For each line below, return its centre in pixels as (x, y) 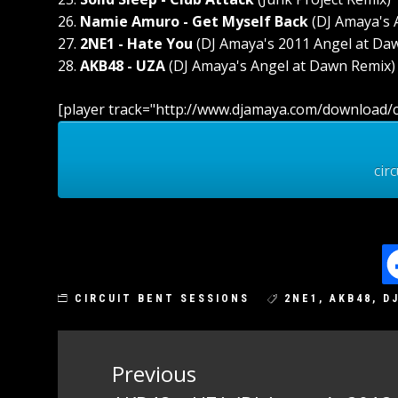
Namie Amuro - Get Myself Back (194, 21)
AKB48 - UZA (123, 66)
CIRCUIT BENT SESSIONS (162, 298)
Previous (154, 373)
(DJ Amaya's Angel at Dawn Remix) (280, 66)
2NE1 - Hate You (136, 44)
